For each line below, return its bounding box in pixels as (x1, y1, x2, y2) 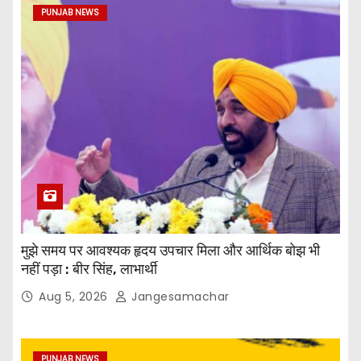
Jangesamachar (127, 288, 230, 305)
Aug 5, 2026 (39, 288, 111, 305)
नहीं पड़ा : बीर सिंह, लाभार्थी (21, 260, 157, 279)
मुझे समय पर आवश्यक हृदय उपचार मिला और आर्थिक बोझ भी (21, 242, 320, 260)
